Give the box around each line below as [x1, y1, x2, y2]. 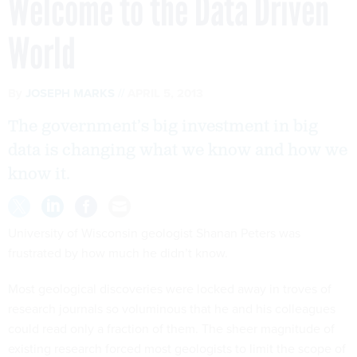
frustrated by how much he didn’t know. [8, 244, 228, 261]
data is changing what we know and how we [8, 140, 347, 161]
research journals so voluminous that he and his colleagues [8, 300, 335, 317]
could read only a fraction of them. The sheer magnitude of [8, 320, 335, 337]
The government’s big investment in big [8, 116, 318, 137]
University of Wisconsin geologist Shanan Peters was [8, 224, 300, 241]
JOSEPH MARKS [25, 84, 115, 102]
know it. [8, 164, 70, 185]
